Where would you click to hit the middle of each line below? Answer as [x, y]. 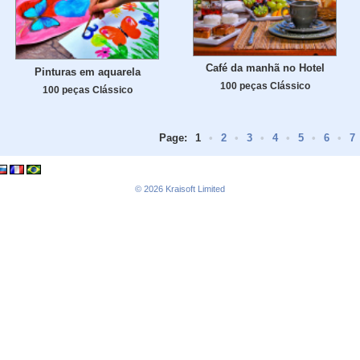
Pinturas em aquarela [87, 72]
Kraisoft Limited [195, 189]
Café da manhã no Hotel [265, 68]
